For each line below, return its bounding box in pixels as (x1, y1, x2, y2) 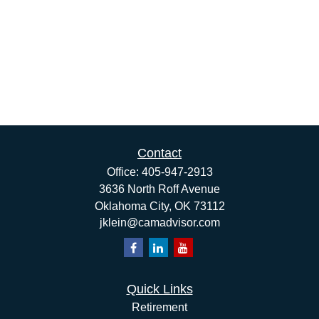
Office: (106, 166, 142, 178)
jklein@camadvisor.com (99, 216, 220, 229)
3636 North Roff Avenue (99, 183, 220, 195)
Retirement (132, 301, 187, 313)
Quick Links (126, 282, 193, 296)
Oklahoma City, (94, 200, 172, 212)
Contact (137, 146, 182, 160)
